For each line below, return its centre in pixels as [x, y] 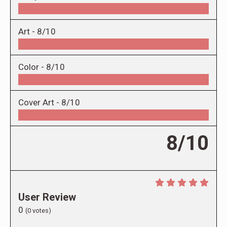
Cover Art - [40, 103]
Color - [32, 67]
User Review [47, 197]
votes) [41, 211]
